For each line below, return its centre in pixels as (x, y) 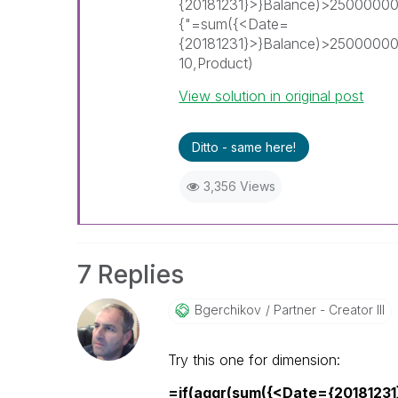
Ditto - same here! (244, 147)
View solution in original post (271, 96)
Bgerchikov (227, 310)
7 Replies (131, 275)
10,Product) (216, 63)
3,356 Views (239, 186)
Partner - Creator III (327, 310)
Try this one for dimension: (254, 360)
